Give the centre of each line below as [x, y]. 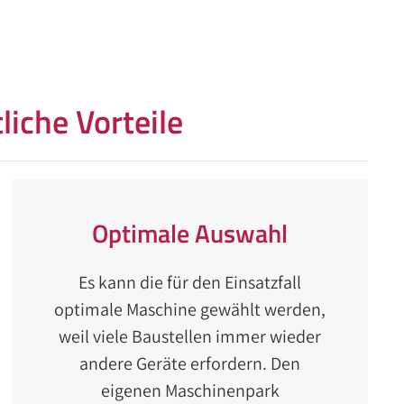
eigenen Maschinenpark [190, 390]
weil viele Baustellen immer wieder [190, 336]
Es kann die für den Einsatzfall [190, 282]
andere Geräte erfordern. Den [190, 363]
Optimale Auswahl [190, 233]
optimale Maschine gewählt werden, [190, 309]
